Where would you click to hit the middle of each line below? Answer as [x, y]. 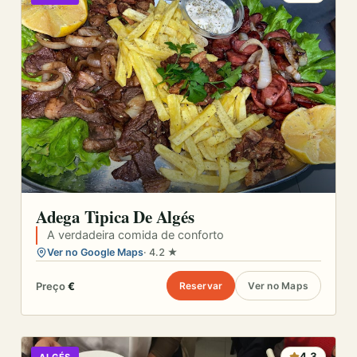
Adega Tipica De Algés [115, 217]
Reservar [201, 286]
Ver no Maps [279, 286]
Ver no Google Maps [95, 253]
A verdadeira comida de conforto [135, 235]
